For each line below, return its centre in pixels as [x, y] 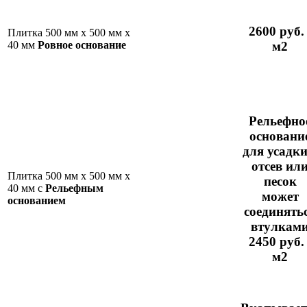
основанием [37, 200]
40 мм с [26, 188]
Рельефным [74, 188]
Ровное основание [82, 45]
